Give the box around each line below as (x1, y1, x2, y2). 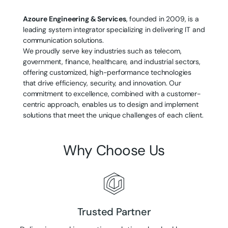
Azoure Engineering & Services (23, 14, 126, 23)
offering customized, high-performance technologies (23, 67, 192, 77)
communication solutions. (23, 35, 106, 45)
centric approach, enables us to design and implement (23, 99, 198, 109)
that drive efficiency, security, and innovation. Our (23, 78, 181, 88)
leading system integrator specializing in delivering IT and (23, 24, 205, 34)
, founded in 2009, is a (126, 14, 199, 23)
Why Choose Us (63, 140, 165, 160)
